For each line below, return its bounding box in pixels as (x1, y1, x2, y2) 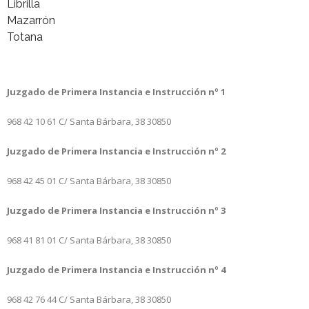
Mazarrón (7, 13, 55, 27)
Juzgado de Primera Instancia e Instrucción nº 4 (7, 263, 226, 276)
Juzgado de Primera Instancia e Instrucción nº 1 (7, 85, 226, 98)
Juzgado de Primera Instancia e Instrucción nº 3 (7, 203, 226, 217)
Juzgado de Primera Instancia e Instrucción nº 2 (7, 144, 226, 157)
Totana (7, 30, 43, 43)
